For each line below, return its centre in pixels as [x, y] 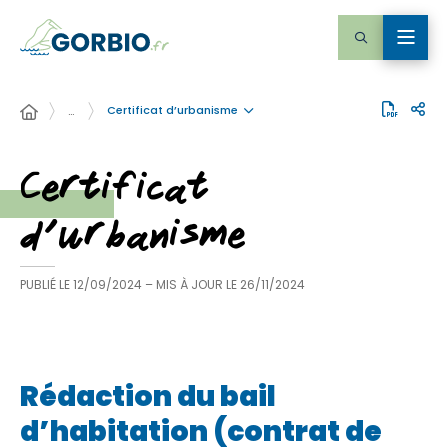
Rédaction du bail [148, 396]
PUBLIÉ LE [45, 284]
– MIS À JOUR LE [192, 284]
